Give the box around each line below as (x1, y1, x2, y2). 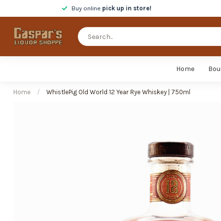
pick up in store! (102, 4, 151, 12)
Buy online (72, 4, 102, 12)
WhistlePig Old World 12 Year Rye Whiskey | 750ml (46, 88, 190, 96)
